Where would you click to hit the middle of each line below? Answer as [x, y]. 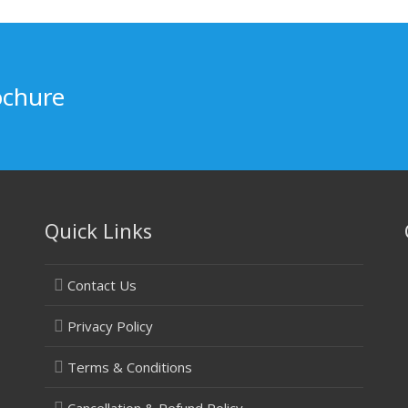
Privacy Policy [111, 326]
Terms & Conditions [130, 367]
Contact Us [102, 286]
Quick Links [99, 231]
